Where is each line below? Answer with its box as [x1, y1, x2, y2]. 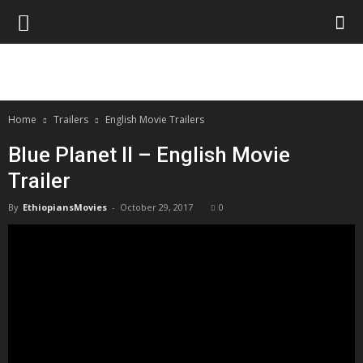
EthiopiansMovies [23, 201, 107, 213]
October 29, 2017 [120, 201, 193, 213]
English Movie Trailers [105, 113, 204, 126]
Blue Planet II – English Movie [8, 143, 290, 167]
